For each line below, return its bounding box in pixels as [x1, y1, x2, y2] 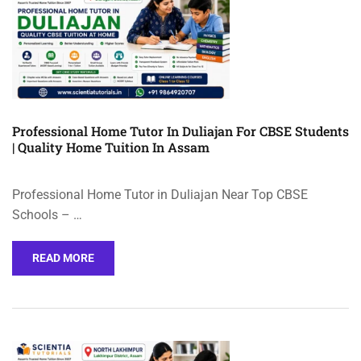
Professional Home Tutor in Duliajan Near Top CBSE [12, 186, 308, 202]
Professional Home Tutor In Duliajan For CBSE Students [12, 122, 349, 139]
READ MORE [32, 251, 94, 264]
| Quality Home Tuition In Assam [12, 138, 210, 156]
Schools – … [12, 206, 82, 222]
